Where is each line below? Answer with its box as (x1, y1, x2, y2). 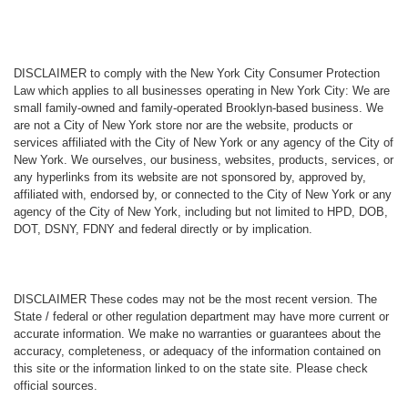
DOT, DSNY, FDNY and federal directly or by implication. (13, 222, 312, 237)
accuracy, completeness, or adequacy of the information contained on (13, 344, 381, 359)
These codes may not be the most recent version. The (86, 292, 377, 307)
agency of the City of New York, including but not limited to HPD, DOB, (13, 205, 388, 219)
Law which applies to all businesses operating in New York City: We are (13, 84, 390, 98)
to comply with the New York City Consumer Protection (89, 66, 380, 81)
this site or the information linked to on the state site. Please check (13, 362, 368, 376)
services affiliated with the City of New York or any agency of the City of (13, 136, 393, 150)
